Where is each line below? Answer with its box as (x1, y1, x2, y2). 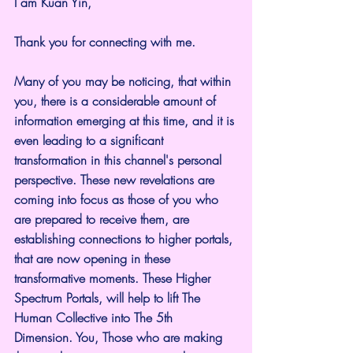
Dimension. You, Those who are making (14, 328, 226, 346)
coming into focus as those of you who (14, 190, 222, 208)
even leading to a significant (14, 131, 167, 149)
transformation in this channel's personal (14, 150, 225, 169)
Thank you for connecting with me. (14, 32, 195, 50)
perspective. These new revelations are (14, 170, 218, 188)
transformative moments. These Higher (14, 269, 214, 287)
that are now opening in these (14, 249, 174, 267)
